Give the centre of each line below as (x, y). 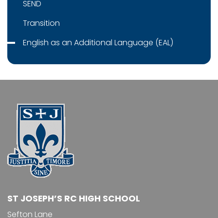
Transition (41, 23)
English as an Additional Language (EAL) (98, 43)
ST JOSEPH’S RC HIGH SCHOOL (74, 199)
